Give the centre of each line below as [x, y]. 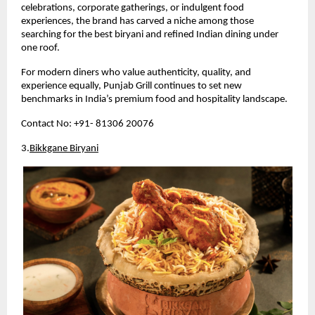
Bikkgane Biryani [64, 148]
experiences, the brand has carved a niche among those [137, 21]
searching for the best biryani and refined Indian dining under [150, 34]
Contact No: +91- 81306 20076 [88, 124]
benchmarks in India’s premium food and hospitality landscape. [154, 99]
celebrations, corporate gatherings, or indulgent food [133, 8]
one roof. [40, 48]
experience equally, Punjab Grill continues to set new [131, 86]
